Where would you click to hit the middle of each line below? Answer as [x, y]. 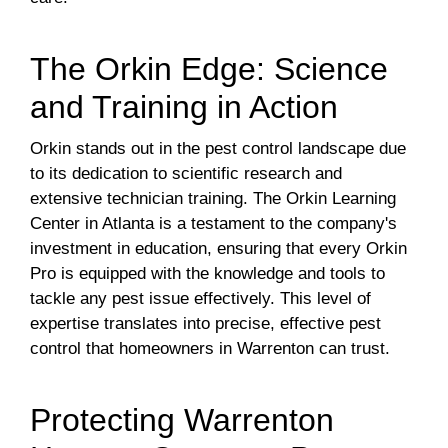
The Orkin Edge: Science [209, 69]
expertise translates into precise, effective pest [205, 324]
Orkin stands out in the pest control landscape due [218, 149]
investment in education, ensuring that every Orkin [218, 249]
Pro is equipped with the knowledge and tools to [207, 274]
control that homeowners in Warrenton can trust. [210, 349]
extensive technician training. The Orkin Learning [213, 199]
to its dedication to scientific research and [186, 174]
